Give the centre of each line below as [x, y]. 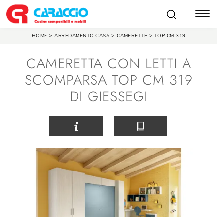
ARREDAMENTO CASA [82, 36]
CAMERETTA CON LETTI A [108, 64]
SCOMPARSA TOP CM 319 [108, 80]
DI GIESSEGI [108, 97]
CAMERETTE [132, 36]
